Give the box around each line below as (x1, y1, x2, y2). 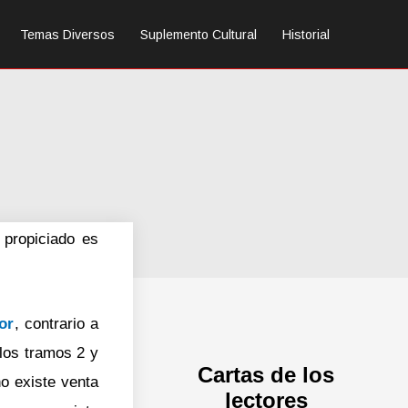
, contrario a (14, 315, 98, 333)
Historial (282, 26, 330, 42)
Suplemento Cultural (140, 26, 257, 42)
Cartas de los (198, 362, 335, 387)
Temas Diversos (20, 26, 115, 42)
